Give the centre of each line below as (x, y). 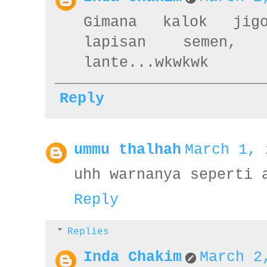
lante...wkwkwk (146, 63)
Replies (88, 232)
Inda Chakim (133, 257)
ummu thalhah (128, 150)
